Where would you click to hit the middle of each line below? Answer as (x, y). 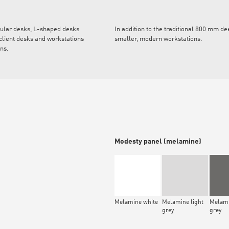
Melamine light (183, 203)
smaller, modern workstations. (158, 39)
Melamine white (136, 203)
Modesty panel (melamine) (158, 142)
